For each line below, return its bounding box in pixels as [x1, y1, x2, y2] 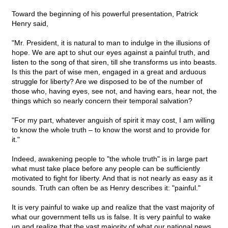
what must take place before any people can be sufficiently [12, 164, 200, 173]
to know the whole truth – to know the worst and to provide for [12, 126, 210, 134]
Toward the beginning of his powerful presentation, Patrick [12, 10, 198, 18]
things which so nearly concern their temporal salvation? [12, 97, 192, 105]
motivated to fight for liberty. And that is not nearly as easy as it [12, 174, 213, 183]
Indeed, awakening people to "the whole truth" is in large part [12, 155, 208, 163]
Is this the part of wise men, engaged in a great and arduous [12, 68, 206, 76]
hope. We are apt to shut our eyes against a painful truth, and [12, 48, 210, 57]
